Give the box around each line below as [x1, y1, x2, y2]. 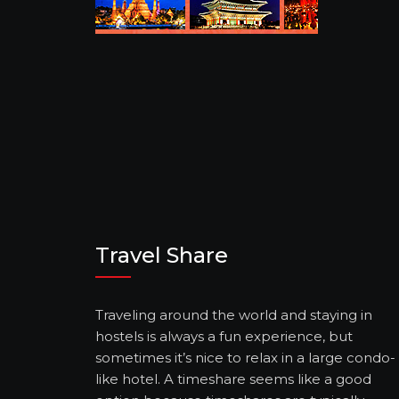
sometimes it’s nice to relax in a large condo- [95, 349, 395, 367]
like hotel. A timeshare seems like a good [95, 370, 371, 388]
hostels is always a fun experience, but [95, 328, 353, 346]
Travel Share [95, 242, 228, 269]
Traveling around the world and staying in [95, 306, 372, 324]
